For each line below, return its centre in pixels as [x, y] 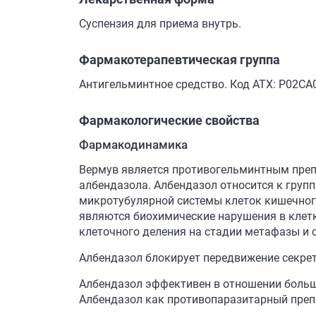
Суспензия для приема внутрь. [160, 24]
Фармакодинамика [133, 145]
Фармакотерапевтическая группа [180, 60]
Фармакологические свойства [169, 120]
